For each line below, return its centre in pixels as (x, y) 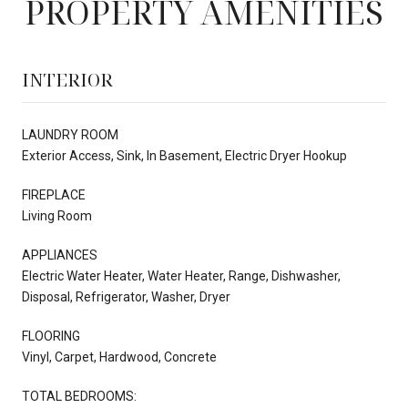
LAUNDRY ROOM (70, 134)
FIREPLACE (54, 194)
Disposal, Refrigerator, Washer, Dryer (126, 296)
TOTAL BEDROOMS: (79, 396)
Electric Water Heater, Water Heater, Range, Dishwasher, (181, 275)
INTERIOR (67, 79)
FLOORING (51, 336)
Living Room (57, 215)
